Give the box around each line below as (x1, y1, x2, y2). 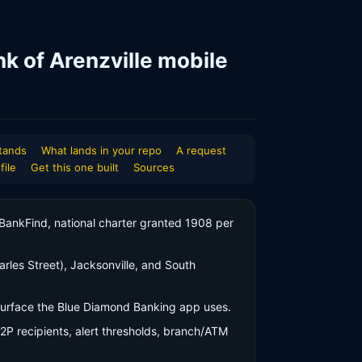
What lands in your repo (41, 144, 162, 157)
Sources (133, 161, 175, 174)
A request (176, 144, 226, 157)
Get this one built (31, 161, 119, 174)
